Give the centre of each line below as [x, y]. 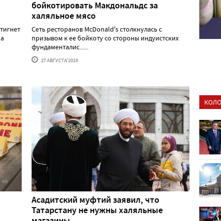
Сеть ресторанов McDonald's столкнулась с [97, 29]
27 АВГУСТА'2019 [59, 60]
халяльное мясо [64, 16]
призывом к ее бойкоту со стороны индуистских [105, 38]
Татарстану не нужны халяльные [97, 210]
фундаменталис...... [60, 47]
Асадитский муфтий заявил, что [95, 200]
